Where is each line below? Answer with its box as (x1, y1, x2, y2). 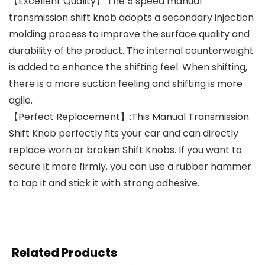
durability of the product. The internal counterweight (9, 43, 254, 57)
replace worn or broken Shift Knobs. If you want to (9, 143, 242, 157)
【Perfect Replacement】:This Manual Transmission (9, 109, 249, 124)
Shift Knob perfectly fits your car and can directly (9, 126, 238, 140)
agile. (9, 93, 33, 107)
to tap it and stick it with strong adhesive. (9, 176, 199, 190)
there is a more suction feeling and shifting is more (9, 76, 243, 91)
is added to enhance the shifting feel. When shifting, (9, 60, 247, 74)
